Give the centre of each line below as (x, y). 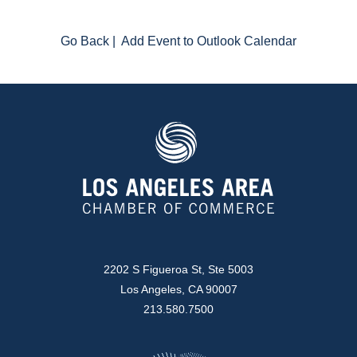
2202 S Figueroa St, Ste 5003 (178, 269)
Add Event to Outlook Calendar (208, 41)
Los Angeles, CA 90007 (178, 289)
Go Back (84, 41)
